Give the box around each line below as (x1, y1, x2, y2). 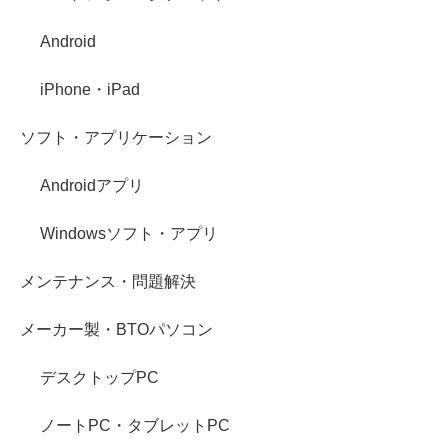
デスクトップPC (40, 369, 159, 387)
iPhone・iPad (40, 81, 140, 99)
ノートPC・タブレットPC (40, 417, 230, 435)
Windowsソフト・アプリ (40, 225, 218, 243)
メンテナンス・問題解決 (20, 273, 196, 291)
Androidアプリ (40, 177, 144, 195)
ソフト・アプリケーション (20, 129, 212, 147)
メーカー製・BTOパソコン (20, 321, 213, 339)
